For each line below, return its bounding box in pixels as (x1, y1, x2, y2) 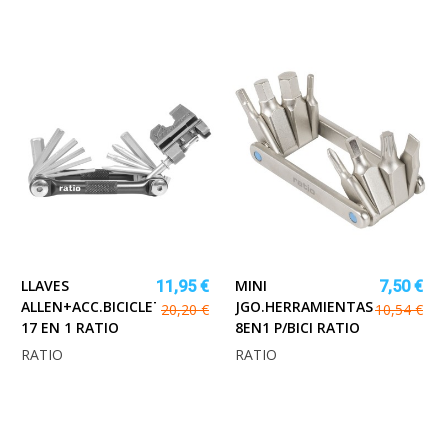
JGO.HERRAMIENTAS (235, 297, 373, 317)
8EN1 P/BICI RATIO (235, 318, 360, 338)
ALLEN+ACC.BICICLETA (21, 297, 172, 317)
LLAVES (21, 276, 69, 296)
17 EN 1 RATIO (21, 318, 119, 338)
